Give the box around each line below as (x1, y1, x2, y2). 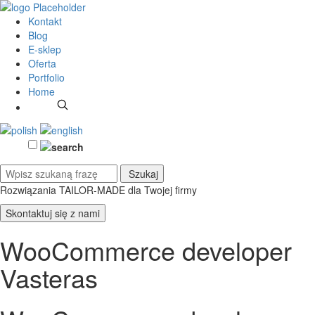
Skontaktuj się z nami (6, 205, 100, 220)
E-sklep (28, 42, 61, 56)
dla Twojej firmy (128, 182, 197, 197)
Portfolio (28, 70, 65, 84)
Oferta (28, 56, 56, 70)
